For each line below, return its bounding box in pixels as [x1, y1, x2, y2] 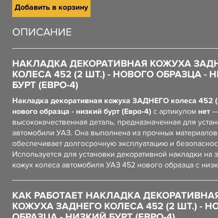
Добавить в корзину [15, 2, 88, 12]
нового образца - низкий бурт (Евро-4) [12, 107, 151, 116]
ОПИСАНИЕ [12, 26, 72, 39]
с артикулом [151, 107, 198, 116]
